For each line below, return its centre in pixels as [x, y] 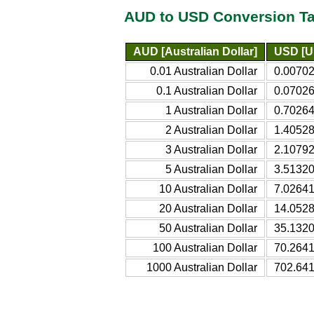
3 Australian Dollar [211, 149]
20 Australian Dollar [208, 208]
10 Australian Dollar [208, 189]
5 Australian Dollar [211, 169]
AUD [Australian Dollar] [195, 51]
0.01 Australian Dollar [204, 71]
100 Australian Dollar [205, 247]
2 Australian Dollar [211, 130]
